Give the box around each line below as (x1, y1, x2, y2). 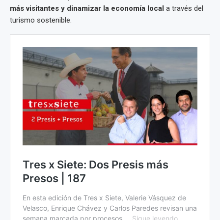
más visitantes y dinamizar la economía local (10, 4, 164, 13)
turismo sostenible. (10, 16, 72, 25)
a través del (164, 4, 203, 13)
